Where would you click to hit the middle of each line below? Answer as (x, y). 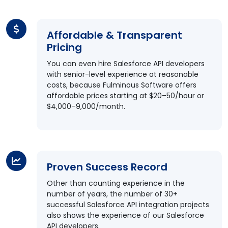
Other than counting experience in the (116, 183)
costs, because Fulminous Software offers (122, 85)
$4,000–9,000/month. (86, 106)
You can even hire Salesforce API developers (126, 64)
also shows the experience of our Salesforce (125, 215)
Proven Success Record (107, 167)
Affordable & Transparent (115, 35)
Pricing (64, 47)
